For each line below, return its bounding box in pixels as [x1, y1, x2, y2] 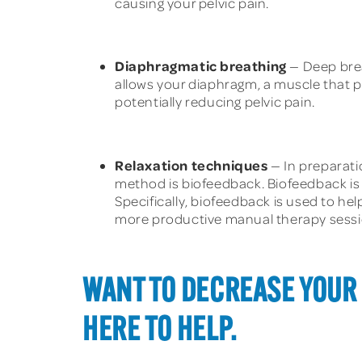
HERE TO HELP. [82, 316, 237, 349]
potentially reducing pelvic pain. [115, 93, 315, 111]
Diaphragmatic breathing [115, 57, 287, 75]
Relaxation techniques [115, 156, 268, 175]
